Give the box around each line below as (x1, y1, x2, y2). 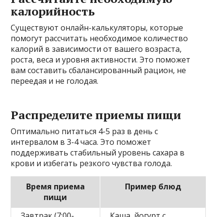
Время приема (26, 181, 85, 192)
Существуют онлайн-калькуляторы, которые (11, 22, 184, 33)
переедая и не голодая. (11, 76, 99, 87)
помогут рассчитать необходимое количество (11, 33, 188, 44)
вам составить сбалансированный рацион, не (11, 65, 186, 76)
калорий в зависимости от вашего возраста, (11, 44, 182, 55)
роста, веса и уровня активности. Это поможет (11, 54, 191, 65)
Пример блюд (124, 181, 181, 192)
